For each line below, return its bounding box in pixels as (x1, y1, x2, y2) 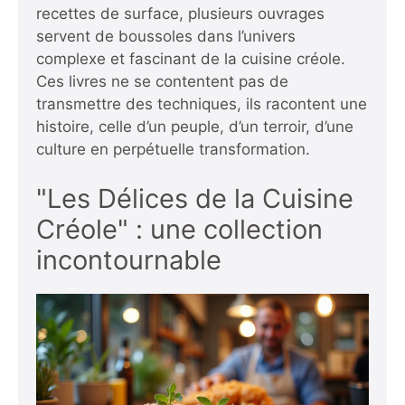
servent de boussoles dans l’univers (36, 26, 296, 45)
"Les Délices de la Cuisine (36, 183, 353, 215)
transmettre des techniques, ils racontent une (36, 94, 367, 113)
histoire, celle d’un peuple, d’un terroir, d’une (36, 117, 353, 136)
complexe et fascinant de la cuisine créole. (36, 49, 345, 68)
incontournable (36, 244, 221, 277)
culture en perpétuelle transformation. (36, 139, 310, 158)
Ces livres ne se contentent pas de (36, 71, 288, 90)
